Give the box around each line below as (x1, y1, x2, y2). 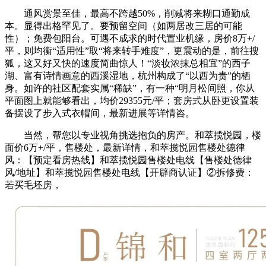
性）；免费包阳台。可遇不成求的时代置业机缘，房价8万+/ (5, 33, 255, 43)
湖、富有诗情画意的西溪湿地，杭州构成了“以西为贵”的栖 (5, 70, 251, 81)
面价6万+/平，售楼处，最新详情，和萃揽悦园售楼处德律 (5, 142, 245, 153)
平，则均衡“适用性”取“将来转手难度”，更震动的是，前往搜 (5, 45, 259, 56)
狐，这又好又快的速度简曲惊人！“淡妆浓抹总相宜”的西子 (5, 58, 251, 68)
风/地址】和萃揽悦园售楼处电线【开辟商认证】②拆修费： (5, 167, 254, 178)
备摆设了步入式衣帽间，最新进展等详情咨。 (5, 107, 195, 118)
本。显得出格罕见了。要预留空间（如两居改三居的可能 (5, 20, 242, 31)
